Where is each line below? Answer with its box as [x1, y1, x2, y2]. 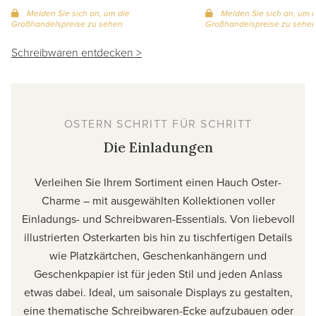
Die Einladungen [103, 138, 213, 157]
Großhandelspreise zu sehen [11, 18, 123, 31]
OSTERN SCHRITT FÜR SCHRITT [63, 116, 253, 132]
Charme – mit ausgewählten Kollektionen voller [41, 193, 275, 209]
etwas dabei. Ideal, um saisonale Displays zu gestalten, [23, 284, 293, 300]
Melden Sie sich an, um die [25, 7, 130, 20]
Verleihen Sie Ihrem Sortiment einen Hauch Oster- [35, 174, 281, 190]
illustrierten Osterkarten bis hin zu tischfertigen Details [24, 229, 292, 245]
